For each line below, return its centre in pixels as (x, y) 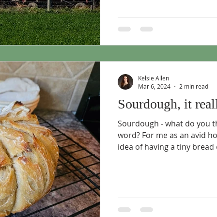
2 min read (194, 86)
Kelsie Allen (154, 78)
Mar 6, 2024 (154, 86)
